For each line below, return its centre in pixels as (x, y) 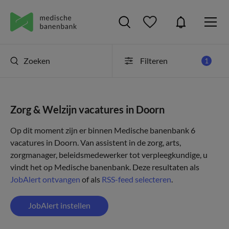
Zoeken (37, 61)
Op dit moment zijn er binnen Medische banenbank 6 (103, 130)
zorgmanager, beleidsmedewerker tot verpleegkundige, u (109, 155)
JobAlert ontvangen (45, 179)
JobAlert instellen (59, 205)
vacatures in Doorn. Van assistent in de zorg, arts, (96, 142)
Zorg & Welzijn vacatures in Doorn (87, 109)
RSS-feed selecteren (136, 179)
